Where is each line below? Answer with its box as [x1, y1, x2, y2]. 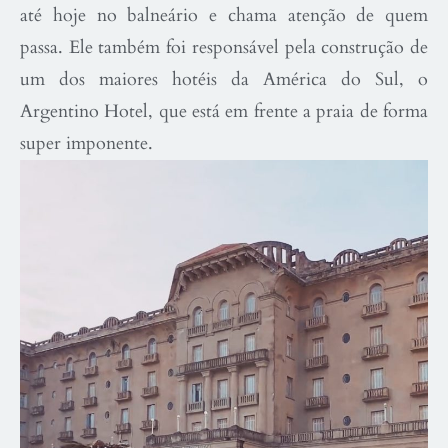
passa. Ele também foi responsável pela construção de [20, 35, 428, 60]
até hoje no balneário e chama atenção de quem [20, 3, 428, 28]
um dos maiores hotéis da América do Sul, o [20, 67, 428, 92]
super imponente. [20, 131, 153, 156]
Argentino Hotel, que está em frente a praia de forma [20, 99, 428, 124]
